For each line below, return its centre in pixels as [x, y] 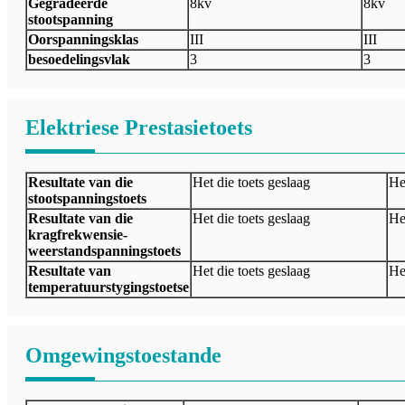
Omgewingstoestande [123, 356]
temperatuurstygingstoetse [108, 287]
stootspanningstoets [87, 199]
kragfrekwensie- [78, 235]
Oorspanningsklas [83, 40]
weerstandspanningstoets [104, 251]
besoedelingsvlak [79, 60]
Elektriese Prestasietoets [139, 128]
